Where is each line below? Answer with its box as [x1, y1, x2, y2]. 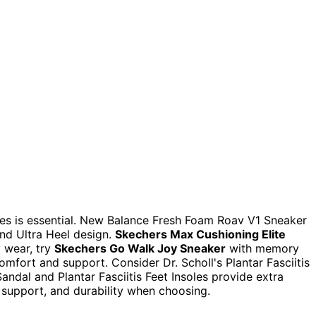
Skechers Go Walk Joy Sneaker [54, 241, 226, 255]
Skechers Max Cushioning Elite [115, 226, 286, 241]
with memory [226, 241, 299, 255]
